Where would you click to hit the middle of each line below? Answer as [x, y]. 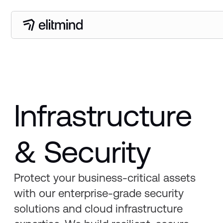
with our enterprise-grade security [99, 193]
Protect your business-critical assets [105, 177]
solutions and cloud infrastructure [99, 208]
